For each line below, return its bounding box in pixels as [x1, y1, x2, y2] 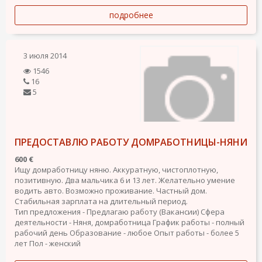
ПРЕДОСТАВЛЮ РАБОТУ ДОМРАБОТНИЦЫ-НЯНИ [15, 136, 247, 149]
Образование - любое [70, 227, 152, 238]
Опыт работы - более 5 [154, 227, 239, 238]
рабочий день [15, 227, 68, 238]
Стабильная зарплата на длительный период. [15, 196, 188, 206]
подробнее [109, 9, 153, 20]
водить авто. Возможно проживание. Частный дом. [15, 185, 207, 196]
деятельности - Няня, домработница [15, 217, 151, 227]
